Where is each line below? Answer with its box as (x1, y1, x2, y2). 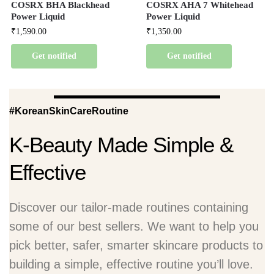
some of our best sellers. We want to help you (9, 220, 259, 234)
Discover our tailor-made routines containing (9, 201, 248, 215)
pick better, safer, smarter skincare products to (9, 239, 263, 253)
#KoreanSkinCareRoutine (9, 106, 128, 117)
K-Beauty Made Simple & (9, 133, 233, 157)
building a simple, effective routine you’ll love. (9, 257, 253, 272)
